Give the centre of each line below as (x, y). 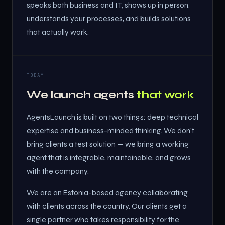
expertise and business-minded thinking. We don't (110, 131)
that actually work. (58, 32)
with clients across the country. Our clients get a (107, 206)
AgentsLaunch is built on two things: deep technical (113, 117)
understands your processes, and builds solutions (109, 19)
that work (165, 95)
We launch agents (82, 95)
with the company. (58, 171)
